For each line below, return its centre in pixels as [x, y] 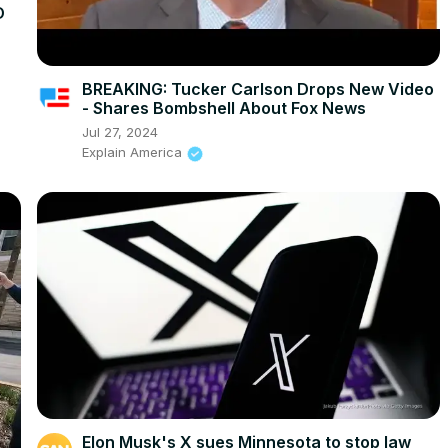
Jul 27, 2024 [119, 132]
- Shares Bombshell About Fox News [223, 108]
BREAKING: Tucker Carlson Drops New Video [257, 89]
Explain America [131, 152]
